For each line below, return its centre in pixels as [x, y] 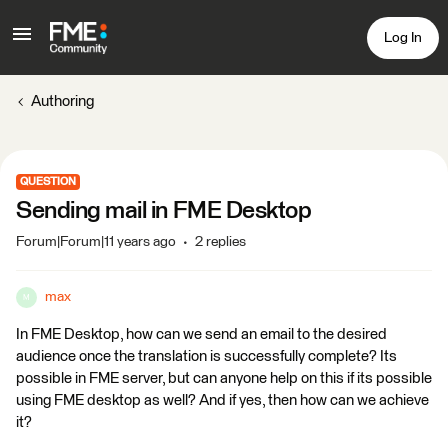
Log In [403, 37]
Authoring [62, 101]
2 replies [220, 242]
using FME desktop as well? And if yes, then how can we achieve [222, 400]
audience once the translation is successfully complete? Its [206, 356]
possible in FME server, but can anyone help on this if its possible [224, 378]
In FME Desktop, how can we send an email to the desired [201, 334]
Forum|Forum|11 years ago [96, 242]
